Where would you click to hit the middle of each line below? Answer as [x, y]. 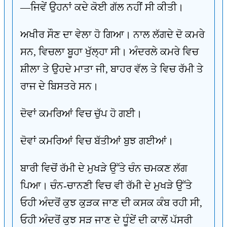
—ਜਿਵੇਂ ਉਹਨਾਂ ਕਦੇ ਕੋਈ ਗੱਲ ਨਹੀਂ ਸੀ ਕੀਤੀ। [102, 7]
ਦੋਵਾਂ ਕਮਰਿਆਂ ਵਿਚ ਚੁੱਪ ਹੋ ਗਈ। [81, 113]
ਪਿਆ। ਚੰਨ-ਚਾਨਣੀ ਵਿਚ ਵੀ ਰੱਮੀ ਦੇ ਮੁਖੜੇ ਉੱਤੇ [106, 185]
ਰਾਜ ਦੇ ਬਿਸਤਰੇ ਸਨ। [59, 86]
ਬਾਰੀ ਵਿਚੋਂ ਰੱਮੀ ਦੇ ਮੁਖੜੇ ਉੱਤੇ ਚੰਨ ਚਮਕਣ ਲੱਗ [104, 168]
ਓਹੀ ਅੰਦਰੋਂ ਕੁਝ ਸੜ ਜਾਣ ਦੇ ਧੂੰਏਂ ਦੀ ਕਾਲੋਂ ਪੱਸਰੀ [106, 220]
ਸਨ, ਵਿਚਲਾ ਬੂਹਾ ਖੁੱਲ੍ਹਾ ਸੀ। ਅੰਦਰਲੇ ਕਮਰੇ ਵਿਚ [109, 52]
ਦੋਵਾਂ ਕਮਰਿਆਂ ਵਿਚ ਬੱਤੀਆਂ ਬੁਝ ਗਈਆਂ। [97, 141]
